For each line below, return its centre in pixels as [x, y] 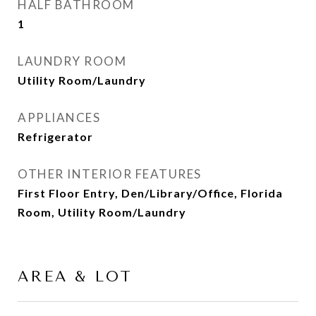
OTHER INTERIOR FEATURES [110, 174]
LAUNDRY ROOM [72, 61]
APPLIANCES [59, 117]
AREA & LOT [75, 276]
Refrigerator [55, 136]
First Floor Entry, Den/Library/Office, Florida [150, 193]
